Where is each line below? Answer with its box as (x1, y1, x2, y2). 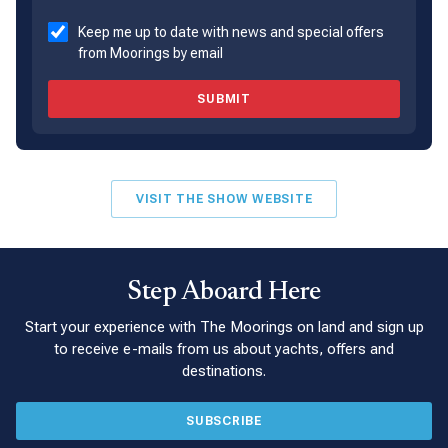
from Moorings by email (77, 44, 223, 61)
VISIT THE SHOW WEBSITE (135, 191, 313, 206)
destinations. (182, 361, 266, 380)
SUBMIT (197, 91, 251, 106)
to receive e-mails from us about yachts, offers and (54, 339, 394, 358)
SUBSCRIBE (186, 413, 262, 428)
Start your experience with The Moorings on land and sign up (24, 317, 424, 336)
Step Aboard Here (126, 279, 322, 306)
